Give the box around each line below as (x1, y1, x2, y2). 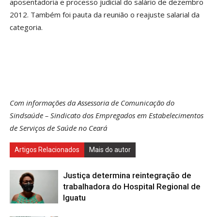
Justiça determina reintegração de (63, 170, 191, 180)
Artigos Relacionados (15, 146, 79, 154)
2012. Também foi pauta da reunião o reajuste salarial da (10, 10, 200, 19)
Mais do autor (89, 146, 131, 154)
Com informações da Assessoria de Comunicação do (10, 98, 174, 108)
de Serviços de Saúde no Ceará (10, 123, 107, 133)
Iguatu (63, 193, 86, 202)
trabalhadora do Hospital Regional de (63, 182, 201, 191)
